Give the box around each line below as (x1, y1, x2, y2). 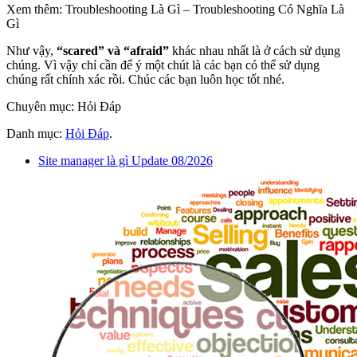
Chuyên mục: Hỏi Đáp (6, 99, 121, 113)
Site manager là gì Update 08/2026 (38, 153, 213, 167)
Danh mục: (6, 126, 65, 140)
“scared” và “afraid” (57, 43, 169, 57)
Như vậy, (6, 43, 57, 57)
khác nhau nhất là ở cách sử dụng (169, 43, 340, 57)
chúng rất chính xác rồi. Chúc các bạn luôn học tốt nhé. (6, 72, 284, 86)
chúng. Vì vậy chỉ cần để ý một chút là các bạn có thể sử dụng (6, 57, 320, 72)
